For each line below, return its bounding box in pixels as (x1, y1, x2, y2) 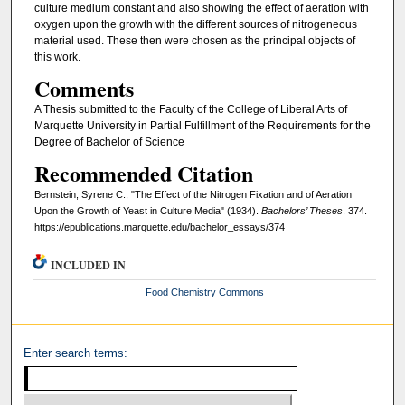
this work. (33, 50, 80, 63)
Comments (33, 71, 134, 104)
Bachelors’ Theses (260, 205, 343, 217)
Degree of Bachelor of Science (33, 135, 184, 148)
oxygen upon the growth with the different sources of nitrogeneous (33, 17, 357, 31)
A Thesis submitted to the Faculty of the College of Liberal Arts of (33, 102, 347, 116)
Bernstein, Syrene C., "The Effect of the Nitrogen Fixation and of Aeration (33, 189, 352, 201)
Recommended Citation (33, 157, 253, 190)
